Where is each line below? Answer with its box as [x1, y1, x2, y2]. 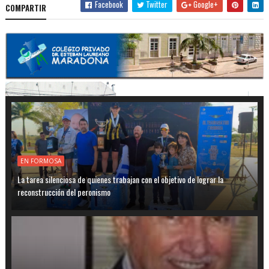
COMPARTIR [5, 2, 46, 14]
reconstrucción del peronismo [17, 186, 110, 199]
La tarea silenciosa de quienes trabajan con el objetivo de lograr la [17, 173, 223, 186]
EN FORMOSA [20, 157, 61, 166]
